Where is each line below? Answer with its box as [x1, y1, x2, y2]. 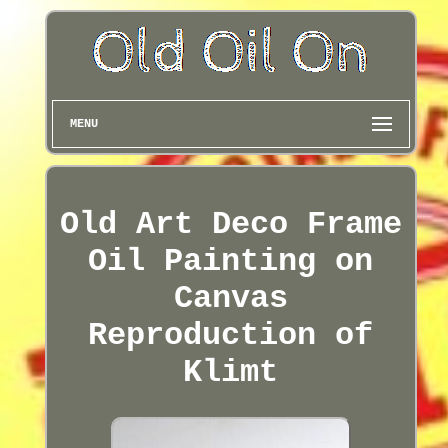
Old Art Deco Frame [59, 206, 402, 244]
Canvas [173, 280, 288, 318]
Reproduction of [88, 317, 374, 355]
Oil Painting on [88, 243, 374, 281]
